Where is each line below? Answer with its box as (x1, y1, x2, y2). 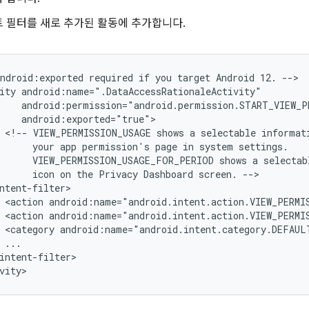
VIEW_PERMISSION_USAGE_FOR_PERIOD (32, 154, 214, 167)
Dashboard (143, 168, 193, 181)
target (177, 71, 210, 84)
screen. (199, 168, 237, 181)
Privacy (99, 168, 138, 181)
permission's (82, 140, 150, 153)
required (89, 71, 133, 84)
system (199, 140, 233, 153)
